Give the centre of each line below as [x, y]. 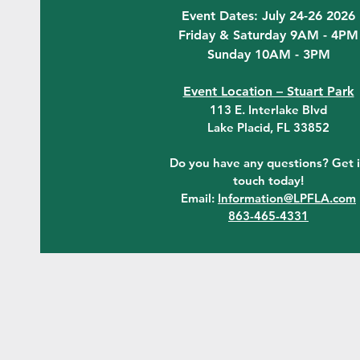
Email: [199, 198]
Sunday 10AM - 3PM [268, 54]
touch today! [268, 180]
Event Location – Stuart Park [268, 91]
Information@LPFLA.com [287, 198]
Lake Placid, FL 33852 [268, 127]
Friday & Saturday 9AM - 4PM [268, 35]
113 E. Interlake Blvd [268, 110]
